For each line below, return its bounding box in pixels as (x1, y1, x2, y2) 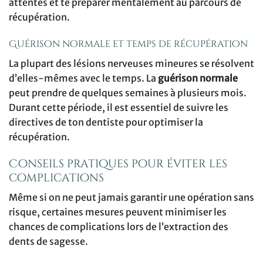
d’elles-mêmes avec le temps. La (9, 72, 158, 84)
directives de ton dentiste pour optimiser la (9, 116, 203, 128)
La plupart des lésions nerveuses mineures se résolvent (9, 57, 254, 69)
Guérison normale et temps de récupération (9, 37, 248, 50)
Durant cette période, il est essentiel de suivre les (9, 101, 228, 113)
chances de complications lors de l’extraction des (9, 221, 228, 233)
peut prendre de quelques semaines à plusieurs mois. (9, 86, 247, 99)
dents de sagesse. (9, 235, 88, 248)
